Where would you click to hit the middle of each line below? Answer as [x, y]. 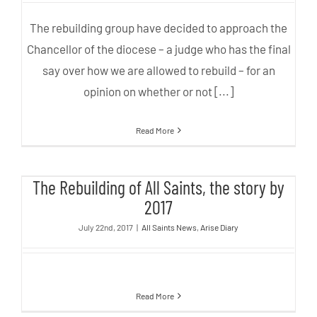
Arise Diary [219, 227]
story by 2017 [158, 189]
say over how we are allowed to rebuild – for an [158, 70]
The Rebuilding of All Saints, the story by [158, 188]
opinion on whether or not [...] [158, 92]
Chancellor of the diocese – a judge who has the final [158, 49]
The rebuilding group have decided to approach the [158, 28]
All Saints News [169, 227]
